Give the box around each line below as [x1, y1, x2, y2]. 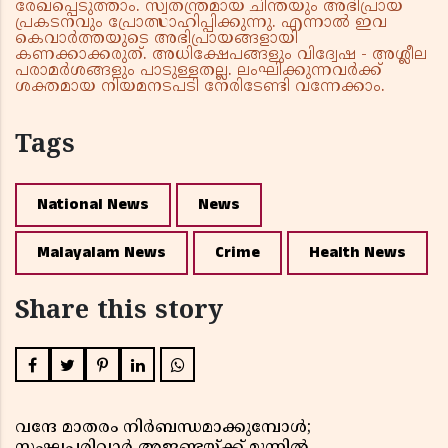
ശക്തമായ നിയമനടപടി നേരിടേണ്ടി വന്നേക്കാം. [15, 77, 385, 98]
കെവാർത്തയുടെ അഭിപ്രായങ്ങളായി [15, 29, 298, 50]
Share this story [15, 296, 223, 329]
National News [37, 193, 149, 217]
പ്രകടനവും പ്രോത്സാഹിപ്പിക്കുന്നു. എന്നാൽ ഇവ [15, 13, 387, 34]
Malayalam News [37, 241, 166, 265]
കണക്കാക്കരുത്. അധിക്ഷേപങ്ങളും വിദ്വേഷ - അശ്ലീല [15, 45, 427, 66]
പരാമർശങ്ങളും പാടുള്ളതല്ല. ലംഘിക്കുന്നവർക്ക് [15, 61, 382, 82]
